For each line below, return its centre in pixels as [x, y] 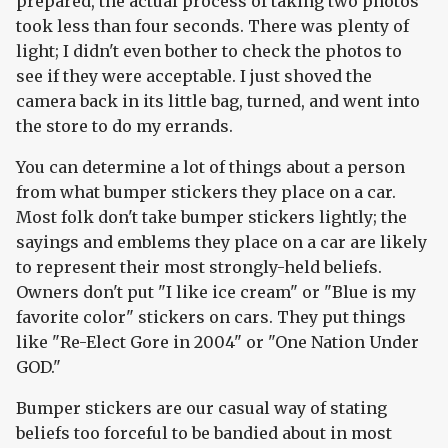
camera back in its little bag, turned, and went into [218, 101]
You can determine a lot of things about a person [210, 167]
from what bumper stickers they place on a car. [206, 192]
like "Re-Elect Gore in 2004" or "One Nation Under [217, 342]
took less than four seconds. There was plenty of [212, 26]
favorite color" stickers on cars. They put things [211, 317]
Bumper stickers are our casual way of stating [201, 408]
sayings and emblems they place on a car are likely [221, 242]
